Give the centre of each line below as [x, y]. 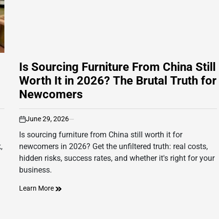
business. [35, 170]
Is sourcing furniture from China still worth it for [101, 135]
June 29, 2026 [47, 119]
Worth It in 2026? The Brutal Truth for [118, 81]
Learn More [37, 188]
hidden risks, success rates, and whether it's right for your [117, 158]
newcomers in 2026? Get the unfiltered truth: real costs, [113, 147]
